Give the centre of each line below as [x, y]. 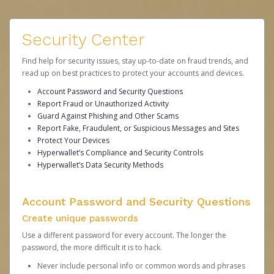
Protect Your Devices [73, 140]
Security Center [83, 40]
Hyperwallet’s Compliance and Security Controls [120, 153]
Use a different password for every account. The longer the [124, 235]
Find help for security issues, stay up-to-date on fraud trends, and [135, 61]
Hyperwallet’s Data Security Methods [100, 165]
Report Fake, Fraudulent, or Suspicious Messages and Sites [138, 128]
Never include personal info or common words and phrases [141, 266]
